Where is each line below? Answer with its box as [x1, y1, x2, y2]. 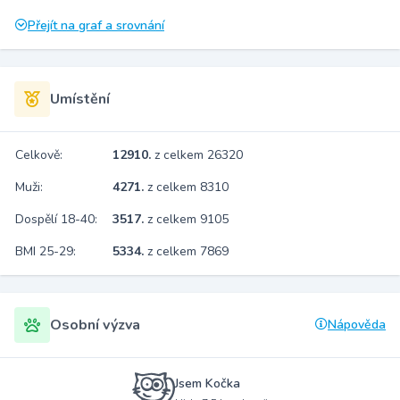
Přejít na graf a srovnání [28, 17, 164, 34]
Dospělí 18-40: [15, 211, 97, 228]
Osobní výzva [50, 315, 140, 335]
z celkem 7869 [147, 243, 229, 260]
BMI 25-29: [15, 243, 76, 260]
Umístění [50, 89, 110, 109]
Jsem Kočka [174, 374, 240, 392]
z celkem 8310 [147, 179, 229, 196]
